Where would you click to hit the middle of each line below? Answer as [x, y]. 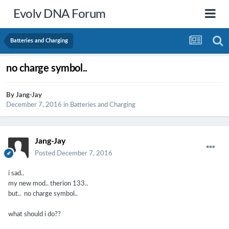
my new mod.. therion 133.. [48, 184]
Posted [46, 154]
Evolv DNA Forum [60, 14]
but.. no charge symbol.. [44, 194]
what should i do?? [35, 215]
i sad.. [17, 174]
